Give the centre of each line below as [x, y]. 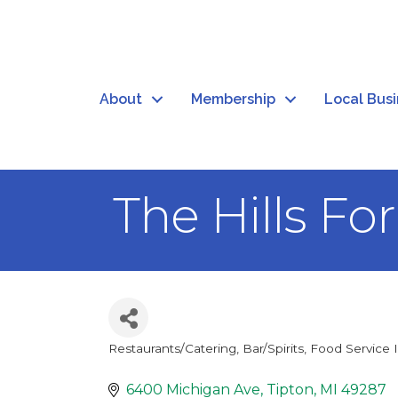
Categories [163, 363]
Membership [233, 99]
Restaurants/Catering [172, 349]
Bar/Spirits [273, 349]
